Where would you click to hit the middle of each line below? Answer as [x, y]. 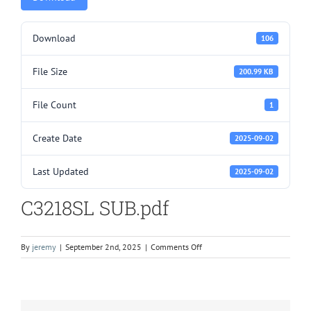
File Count [54, 104]
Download [54, 38]
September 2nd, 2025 [103, 246]
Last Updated [61, 171]
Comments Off [176, 246]
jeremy [44, 246]
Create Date [57, 138]
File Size [50, 71]
